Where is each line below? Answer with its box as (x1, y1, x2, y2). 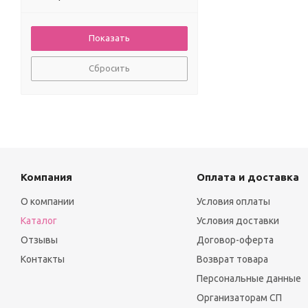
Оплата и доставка (196, 171, 299, 184)
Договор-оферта (196, 234, 274, 246)
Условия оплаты (196, 196, 270, 208)
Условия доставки (196, 215, 279, 227)
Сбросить (89, 63, 130, 74)
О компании (21, 196, 74, 208)
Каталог (21, 215, 57, 227)
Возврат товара (196, 254, 268, 265)
